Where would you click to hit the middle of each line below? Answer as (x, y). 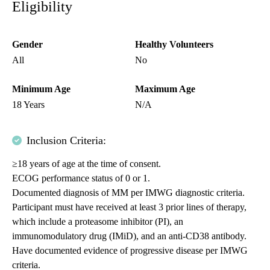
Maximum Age (165, 89)
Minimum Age (41, 89)
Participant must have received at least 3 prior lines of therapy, (129, 207)
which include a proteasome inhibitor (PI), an (98, 222)
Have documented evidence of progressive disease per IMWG (130, 251)
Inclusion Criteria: (66, 141)
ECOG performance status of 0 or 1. (81, 178)
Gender (27, 45)
